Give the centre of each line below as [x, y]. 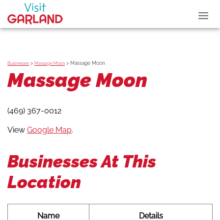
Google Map [49, 130]
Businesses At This [82, 161]
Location [44, 182]
